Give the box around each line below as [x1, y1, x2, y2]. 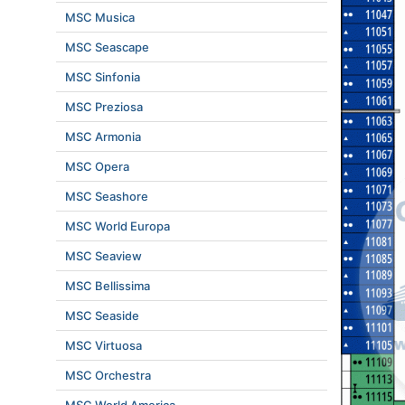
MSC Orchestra [65, 368, 151, 382]
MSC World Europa [65, 219, 170, 233]
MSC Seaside [65, 308, 139, 323]
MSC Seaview [65, 249, 142, 263]
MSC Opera [65, 159, 129, 174]
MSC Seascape [65, 40, 149, 54]
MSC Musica [65, 10, 135, 24]
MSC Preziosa [65, 99, 143, 114]
